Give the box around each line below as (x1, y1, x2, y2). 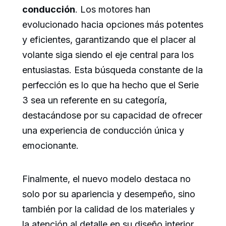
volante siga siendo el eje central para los (22, 49, 194, 60)
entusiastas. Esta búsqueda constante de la (22, 64, 203, 75)
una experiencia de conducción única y (22, 125, 184, 136)
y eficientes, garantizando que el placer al (22, 34, 196, 45)
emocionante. (22, 140, 79, 151)
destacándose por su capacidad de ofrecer (22, 109, 202, 121)
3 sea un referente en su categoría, (22, 94, 167, 105)
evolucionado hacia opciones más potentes (22, 19, 203, 30)
